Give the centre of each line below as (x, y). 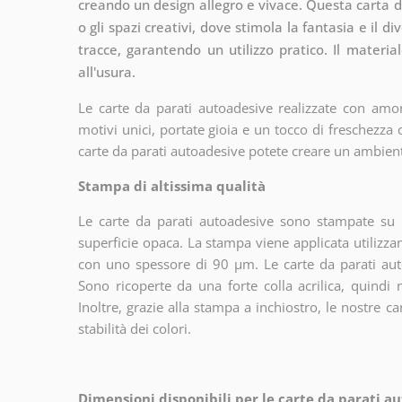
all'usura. (107, 71)
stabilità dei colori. (135, 328)
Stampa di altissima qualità (172, 185)
